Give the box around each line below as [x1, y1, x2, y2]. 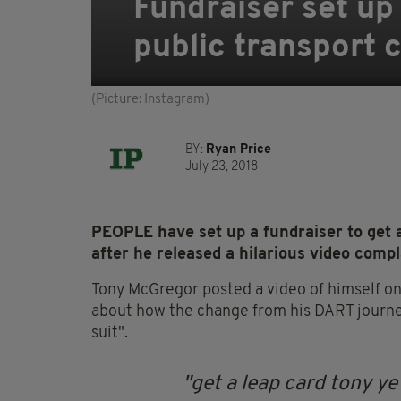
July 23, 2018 [185, 160, 258, 175]
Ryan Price [206, 143, 271, 158]
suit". [91, 325, 128, 343]
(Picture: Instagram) [91, 93, 209, 107]
